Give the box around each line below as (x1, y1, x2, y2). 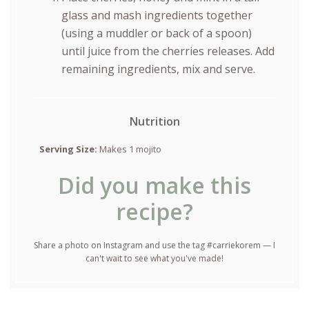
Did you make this (58, 170, 251, 201)
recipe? (116, 197, 193, 227)
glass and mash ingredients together (61, 7, 252, 23)
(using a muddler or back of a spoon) (61, 25, 252, 41)
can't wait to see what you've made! (86, 252, 223, 265)
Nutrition (129, 114, 180, 130)
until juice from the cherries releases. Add (61, 43, 275, 59)
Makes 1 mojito (99, 143, 161, 156)
